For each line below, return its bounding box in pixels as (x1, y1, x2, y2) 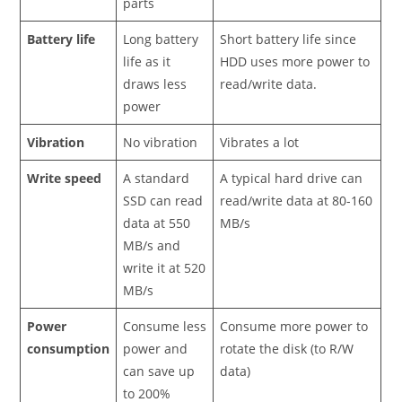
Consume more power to (220, 317, 369, 335)
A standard (123, 169, 190, 187)
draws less (123, 74, 188, 92)
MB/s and (123, 236, 181, 254)
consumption (27, 339, 110, 357)
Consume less (123, 317, 207, 335)
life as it (123, 52, 171, 70)
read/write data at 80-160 (220, 191, 373, 209)
